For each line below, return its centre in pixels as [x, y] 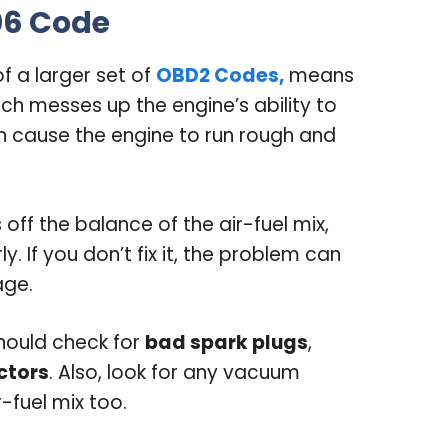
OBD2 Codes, [220, 76]
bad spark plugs [226, 343]
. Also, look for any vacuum [174, 373]
